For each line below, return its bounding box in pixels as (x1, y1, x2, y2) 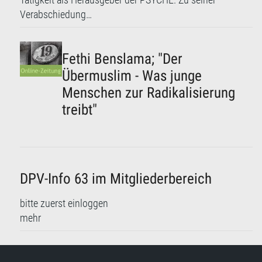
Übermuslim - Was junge (62, 67, 202, 85)
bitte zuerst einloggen (20, 198, 108, 210)
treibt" (62, 101, 98, 119)
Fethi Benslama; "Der (62, 50, 183, 68)
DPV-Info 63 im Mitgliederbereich (20, 170, 212, 188)
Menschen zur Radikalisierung (62, 84, 236, 102)
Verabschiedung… (20, 9, 92, 21)
